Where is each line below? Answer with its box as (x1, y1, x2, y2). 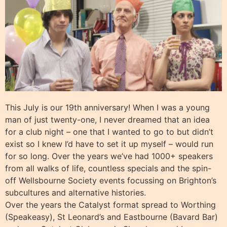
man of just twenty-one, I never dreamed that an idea (5, 114, 210, 125)
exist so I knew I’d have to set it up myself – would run (5, 138, 213, 149)
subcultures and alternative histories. (5, 187, 146, 198)
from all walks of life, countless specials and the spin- (5, 163, 211, 173)
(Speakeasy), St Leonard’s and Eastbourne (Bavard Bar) (5, 211, 218, 222)
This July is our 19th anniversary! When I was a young (5, 102, 210, 112)
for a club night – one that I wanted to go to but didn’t (5, 126, 213, 137)
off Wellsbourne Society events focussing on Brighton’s (5, 175, 216, 185)
